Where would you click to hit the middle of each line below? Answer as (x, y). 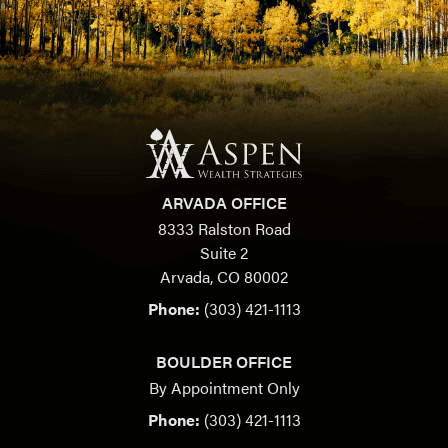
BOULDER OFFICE (224, 362)
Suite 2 (224, 253)
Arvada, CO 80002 (224, 277)
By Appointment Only (224, 388)
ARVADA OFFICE (224, 203)
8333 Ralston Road (224, 229)
